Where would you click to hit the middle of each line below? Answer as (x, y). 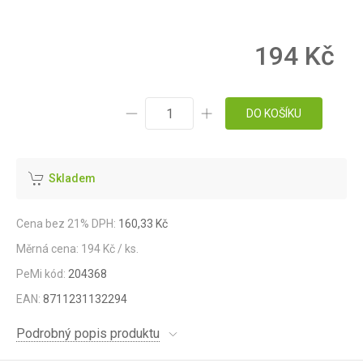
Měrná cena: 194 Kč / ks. (77, 249)
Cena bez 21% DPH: (66, 224)
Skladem (72, 178)
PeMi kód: (42, 274)
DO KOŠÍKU (274, 113)
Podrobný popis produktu (88, 333)
